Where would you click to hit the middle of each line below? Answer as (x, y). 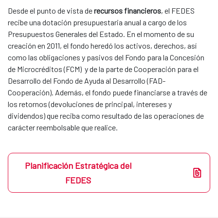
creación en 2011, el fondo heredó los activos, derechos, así (102, 46)
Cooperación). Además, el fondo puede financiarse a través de (108, 92)
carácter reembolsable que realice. (63, 127)
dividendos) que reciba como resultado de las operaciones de (106, 116)
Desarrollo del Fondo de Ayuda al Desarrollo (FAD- (87, 81)
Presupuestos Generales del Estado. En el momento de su (101, 34)
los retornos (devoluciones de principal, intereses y (90, 104)
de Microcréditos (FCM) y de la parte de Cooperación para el (103, 69)
